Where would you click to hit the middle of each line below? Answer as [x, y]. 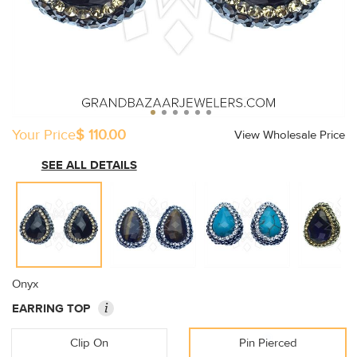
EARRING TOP [51, 309]
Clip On [89, 343]
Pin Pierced [268, 343]
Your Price [44, 135]
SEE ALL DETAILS [89, 165]
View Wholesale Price [290, 135]
